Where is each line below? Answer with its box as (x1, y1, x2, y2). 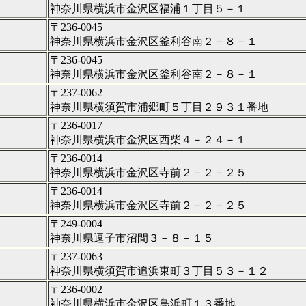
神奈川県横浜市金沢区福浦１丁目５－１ (50, 2, 247, 14)
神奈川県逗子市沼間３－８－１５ (50, 232, 214, 244)
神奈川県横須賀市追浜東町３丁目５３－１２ (50, 264, 268, 277)
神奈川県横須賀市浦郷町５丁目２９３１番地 (50, 100, 268, 113)
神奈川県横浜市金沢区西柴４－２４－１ (50, 133, 247, 145)
